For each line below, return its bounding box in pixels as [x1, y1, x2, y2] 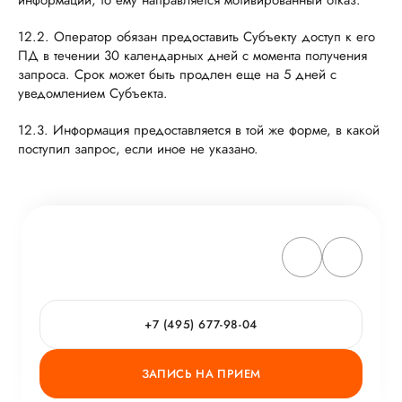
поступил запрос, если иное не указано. [18, 139, 258, 159]
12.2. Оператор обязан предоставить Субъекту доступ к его [18, 27, 375, 47]
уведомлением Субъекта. [18, 83, 168, 103]
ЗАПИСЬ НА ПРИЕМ [141, 365, 261, 382]
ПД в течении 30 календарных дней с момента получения [18, 46, 367, 66]
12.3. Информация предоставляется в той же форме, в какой [18, 120, 380, 140]
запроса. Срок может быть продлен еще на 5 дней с [18, 65, 336, 84]
